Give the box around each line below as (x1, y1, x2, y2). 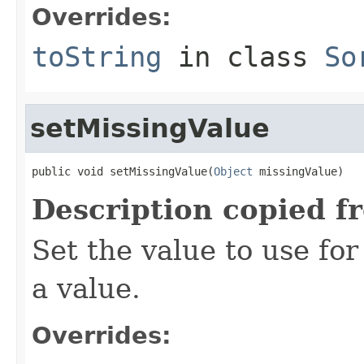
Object (214, 164, 253, 178)
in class (162, 40, 324, 73)
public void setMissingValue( (32, 164, 214, 178)
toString (32, 40, 162, 73)
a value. (32, 271, 141, 305)
